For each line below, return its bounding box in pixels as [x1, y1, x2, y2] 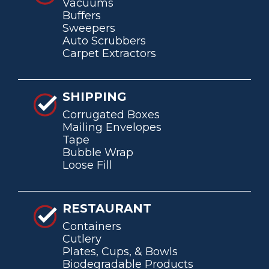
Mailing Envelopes [62, 120, 162, 134]
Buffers [62, 8, 101, 22]
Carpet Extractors [62, 46, 156, 60]
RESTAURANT [62, 201, 151, 216]
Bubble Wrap [62, 145, 133, 159]
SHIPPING [62, 89, 127, 104]
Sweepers [62, 21, 115, 35]
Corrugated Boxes [62, 107, 160, 121]
